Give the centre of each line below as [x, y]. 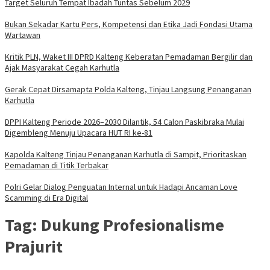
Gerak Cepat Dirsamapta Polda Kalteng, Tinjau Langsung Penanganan [128, 89]
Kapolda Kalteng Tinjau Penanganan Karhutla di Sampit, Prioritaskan [126, 154]
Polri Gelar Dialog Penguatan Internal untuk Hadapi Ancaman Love [121, 187]
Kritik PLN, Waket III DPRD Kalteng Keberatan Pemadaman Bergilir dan [129, 56]
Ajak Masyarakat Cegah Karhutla [62, 67]
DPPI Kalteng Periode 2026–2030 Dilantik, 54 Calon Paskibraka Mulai [124, 121]
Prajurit [34, 247]
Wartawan [23, 35]
